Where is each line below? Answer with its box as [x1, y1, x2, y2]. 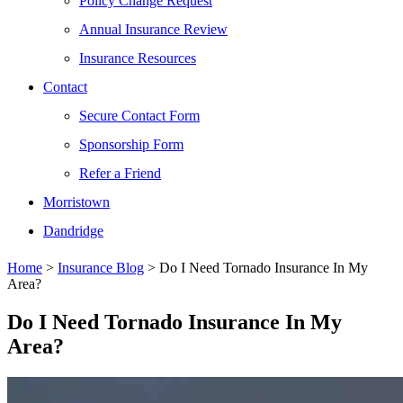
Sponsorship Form [79, 137, 184, 152]
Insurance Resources [79, 50, 196, 66]
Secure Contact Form [79, 108, 200, 123]
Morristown [43, 194, 110, 210]
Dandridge [43, 223, 103, 238]
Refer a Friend [79, 166, 161, 181]
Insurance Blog [58, 260, 144, 275]
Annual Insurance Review [79, 22, 228, 37]
